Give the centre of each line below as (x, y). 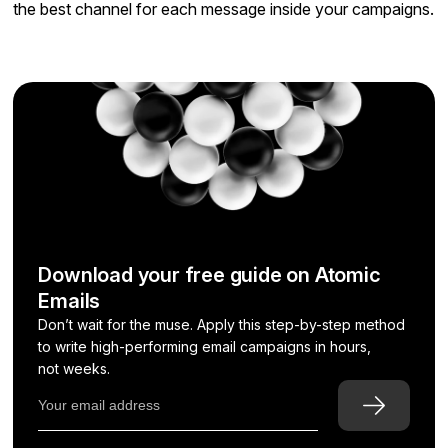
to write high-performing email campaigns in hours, (205, 346)
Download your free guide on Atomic (209, 274)
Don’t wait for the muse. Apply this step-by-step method (222, 324)
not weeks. (74, 368)
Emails (69, 300)
